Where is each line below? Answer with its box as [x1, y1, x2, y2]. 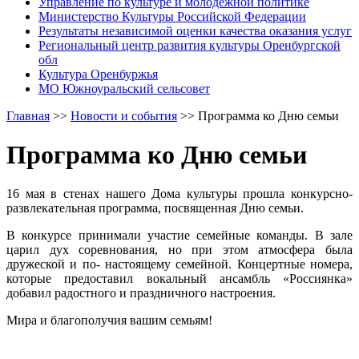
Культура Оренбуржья [38, 67, 158, 81]
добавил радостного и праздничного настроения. [6, 286, 276, 301]
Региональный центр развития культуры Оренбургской [38, 38, 341, 52]
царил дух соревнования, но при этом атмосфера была [6, 243, 353, 257]
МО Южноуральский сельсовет [38, 81, 210, 95]
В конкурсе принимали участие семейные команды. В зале [6, 228, 353, 243]
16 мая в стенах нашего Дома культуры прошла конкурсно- [6, 187, 353, 201]
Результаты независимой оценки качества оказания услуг [38, 23, 352, 38]
